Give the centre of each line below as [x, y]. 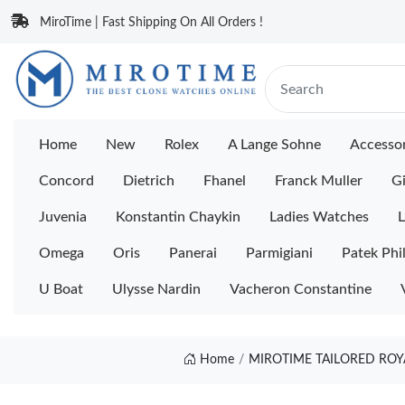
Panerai [193, 253]
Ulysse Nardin [156, 289]
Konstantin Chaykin [178, 217]
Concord [66, 181]
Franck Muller [319, 181]
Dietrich [149, 181]
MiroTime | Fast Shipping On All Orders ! [151, 23]
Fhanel [225, 181]
